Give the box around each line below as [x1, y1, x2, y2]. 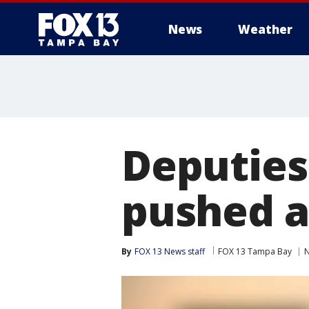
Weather [238, 21, 292, 37]
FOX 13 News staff [134, 246, 205, 257]
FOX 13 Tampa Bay [218, 246, 292, 257]
